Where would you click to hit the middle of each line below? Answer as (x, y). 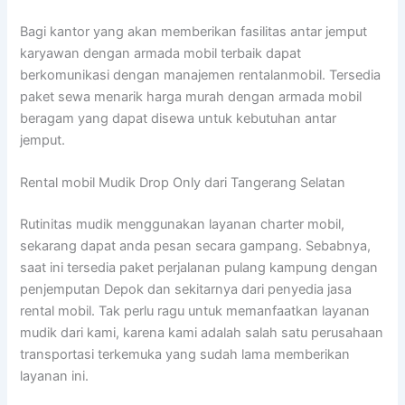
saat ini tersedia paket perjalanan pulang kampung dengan (199, 268)
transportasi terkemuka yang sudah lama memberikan (185, 355)
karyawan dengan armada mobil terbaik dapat (161, 54)
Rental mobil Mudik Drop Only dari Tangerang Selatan (183, 183)
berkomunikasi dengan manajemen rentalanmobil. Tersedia (201, 75)
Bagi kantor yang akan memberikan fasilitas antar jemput (194, 32)
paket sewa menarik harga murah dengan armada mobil (191, 97)
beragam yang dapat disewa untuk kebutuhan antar (179, 119)
